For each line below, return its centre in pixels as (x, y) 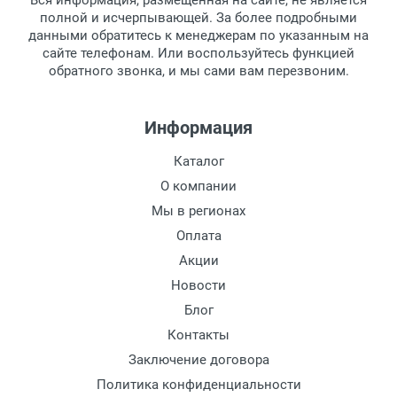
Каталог (198, 162)
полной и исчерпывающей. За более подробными (198, 18)
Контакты (198, 335)
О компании (198, 187)
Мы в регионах (198, 211)
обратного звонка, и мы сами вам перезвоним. (198, 71)
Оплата (198, 236)
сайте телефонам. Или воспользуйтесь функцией (198, 54)
